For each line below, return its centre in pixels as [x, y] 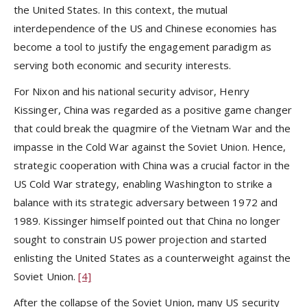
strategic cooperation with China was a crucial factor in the [152, 165]
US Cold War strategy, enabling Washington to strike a [143, 183]
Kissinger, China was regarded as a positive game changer [153, 109]
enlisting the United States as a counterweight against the [152, 257]
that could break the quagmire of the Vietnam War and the [152, 128]
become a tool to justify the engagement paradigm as [143, 46]
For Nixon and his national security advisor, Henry [132, 91]
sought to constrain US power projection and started [140, 239]
